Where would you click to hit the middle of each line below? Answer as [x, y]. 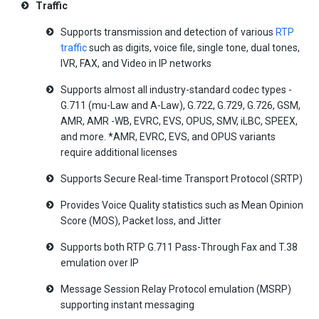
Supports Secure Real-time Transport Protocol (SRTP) [182, 178]
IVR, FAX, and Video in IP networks [136, 63]
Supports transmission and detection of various [168, 32]
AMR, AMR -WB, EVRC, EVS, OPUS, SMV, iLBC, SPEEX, [179, 121]
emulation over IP [100, 262]
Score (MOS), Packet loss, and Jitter [141, 220]
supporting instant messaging [127, 304]
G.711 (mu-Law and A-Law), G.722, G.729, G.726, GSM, [181, 105]
